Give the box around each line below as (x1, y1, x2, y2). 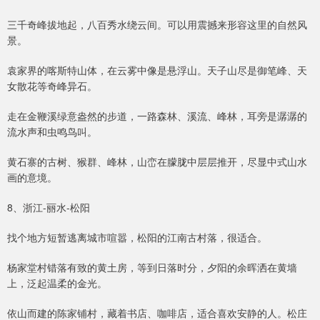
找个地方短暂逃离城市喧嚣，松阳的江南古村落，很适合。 (7, 229, 267, 244)
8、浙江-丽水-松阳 (7, 199, 90, 214)
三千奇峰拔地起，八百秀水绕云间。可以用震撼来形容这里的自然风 (7, 16, 307, 31)
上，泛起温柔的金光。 (7, 275, 107, 290)
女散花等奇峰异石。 (7, 78, 97, 93)
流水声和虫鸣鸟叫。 (7, 124, 97, 139)
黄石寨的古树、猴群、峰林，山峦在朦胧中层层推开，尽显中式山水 (7, 154, 307, 169)
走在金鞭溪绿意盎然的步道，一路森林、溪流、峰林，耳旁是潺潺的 (7, 108, 307, 123)
